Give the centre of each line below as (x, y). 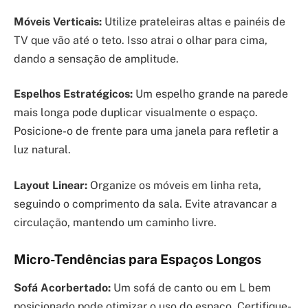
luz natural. (42, 150)
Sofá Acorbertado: (62, 288)
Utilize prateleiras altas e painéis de (194, 21)
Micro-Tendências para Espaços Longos (137, 259)
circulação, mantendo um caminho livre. (115, 222)
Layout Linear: (51, 185)
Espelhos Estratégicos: (73, 94)
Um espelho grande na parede (210, 94)
